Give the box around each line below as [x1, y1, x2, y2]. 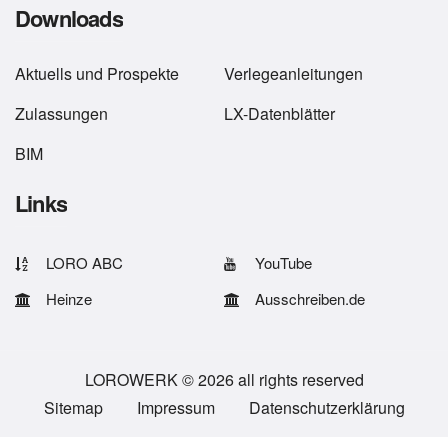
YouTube [255, 252, 312, 273]
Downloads [15, 2, 123, 34]
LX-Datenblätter [224, 102, 335, 125]
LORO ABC [46, 252, 123, 273]
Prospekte [107, 62, 179, 85]
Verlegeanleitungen [224, 62, 363, 85]
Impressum [136, 395, 215, 419]
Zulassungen [15, 102, 108, 125]
